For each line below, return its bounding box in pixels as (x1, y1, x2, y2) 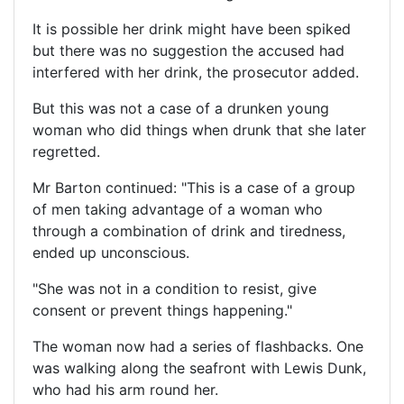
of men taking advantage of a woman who (32, 199, 323, 218)
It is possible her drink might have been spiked (32, 19, 351, 38)
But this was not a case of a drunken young (32, 98, 329, 117)
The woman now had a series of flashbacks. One (32, 336, 363, 355)
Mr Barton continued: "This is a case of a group (32, 178, 355, 197)
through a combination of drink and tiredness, (32, 221, 345, 240)
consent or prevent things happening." (32, 300, 292, 319)
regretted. (32, 142, 100, 161)
